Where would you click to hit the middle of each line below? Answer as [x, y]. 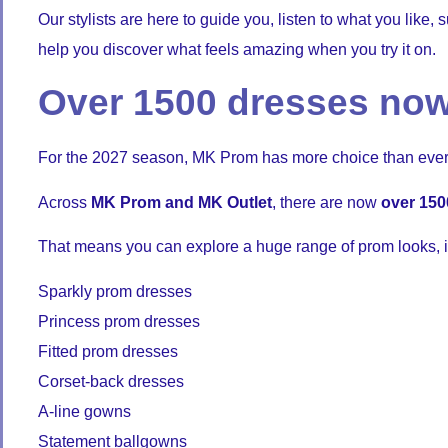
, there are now [326, 202]
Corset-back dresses [111, 381]
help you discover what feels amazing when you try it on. [237, 50]
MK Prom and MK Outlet [181, 202]
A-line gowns [84, 411]
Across [64, 202]
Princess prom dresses [119, 321]
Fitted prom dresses [108, 351]
